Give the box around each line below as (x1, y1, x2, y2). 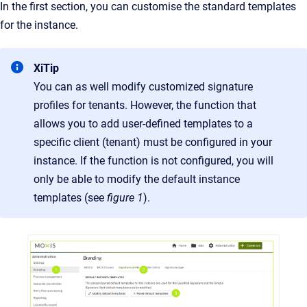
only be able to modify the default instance (34, 173, 240, 186)
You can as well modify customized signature (34, 80, 253, 93)
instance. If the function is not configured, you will (34, 154, 273, 167)
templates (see (34, 191, 107, 204)
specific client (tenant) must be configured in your (34, 136, 272, 149)
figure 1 (107, 191, 143, 204)
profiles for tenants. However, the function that (34, 99, 256, 112)
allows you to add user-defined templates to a (34, 117, 253, 130)
